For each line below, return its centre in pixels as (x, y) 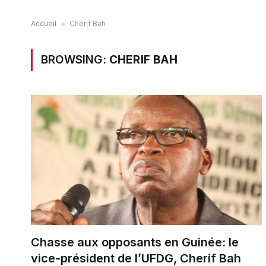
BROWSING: (75, 60)
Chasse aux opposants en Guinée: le (135, 243)
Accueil (44, 24)
